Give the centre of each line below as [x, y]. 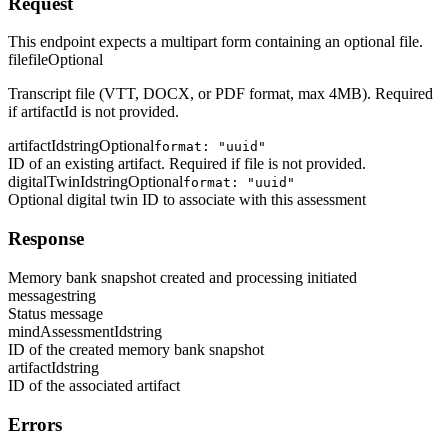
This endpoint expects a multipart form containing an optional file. [215, 42]
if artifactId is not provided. [93, 112]
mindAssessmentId [67, 331]
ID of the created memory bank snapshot [136, 349]
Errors [35, 424]
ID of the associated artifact [94, 385]
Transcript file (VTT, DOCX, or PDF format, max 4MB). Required [220, 94]
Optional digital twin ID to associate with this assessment [187, 200]
